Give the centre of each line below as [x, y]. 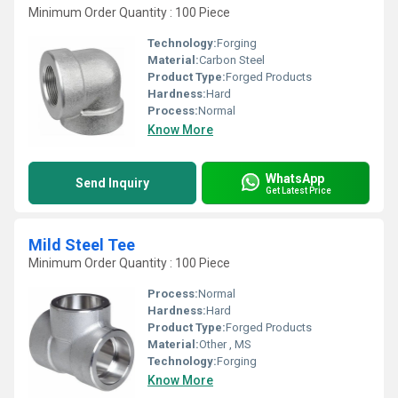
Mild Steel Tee [82, 245]
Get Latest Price [298, 190]
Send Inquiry [112, 183]
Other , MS [225, 344]
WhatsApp [295, 178]
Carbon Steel [232, 60]
